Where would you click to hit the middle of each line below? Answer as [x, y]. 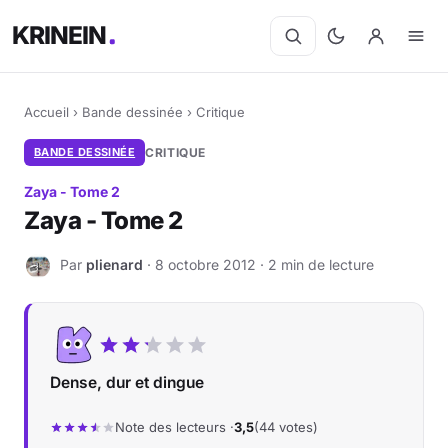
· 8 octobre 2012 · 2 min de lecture [258, 264]
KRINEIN [60, 35]
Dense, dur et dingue [127, 382]
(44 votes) [286, 427]
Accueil [46, 112]
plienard [114, 264]
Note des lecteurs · [174, 427]
